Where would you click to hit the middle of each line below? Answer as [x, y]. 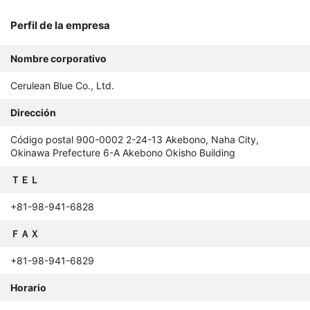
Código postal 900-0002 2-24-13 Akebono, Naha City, [135, 140]
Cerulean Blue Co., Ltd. [62, 86]
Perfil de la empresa [60, 26]
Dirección [33, 113]
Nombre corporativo [58, 59]
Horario [28, 288]
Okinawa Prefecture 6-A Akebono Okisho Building [123, 153]
